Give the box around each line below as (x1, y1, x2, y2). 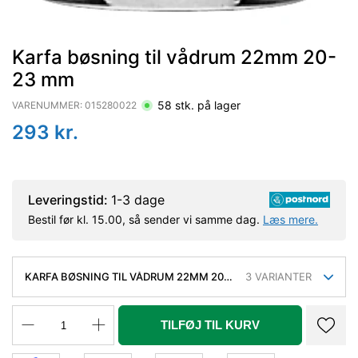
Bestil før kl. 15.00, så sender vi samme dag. (28, 213, 263, 226)
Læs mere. (263, 213, 318, 226)
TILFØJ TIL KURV (161, 317, 260, 332)
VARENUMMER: (12, 99, 85, 111)
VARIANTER (252, 270, 312, 283)
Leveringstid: (28, 192, 111, 208)
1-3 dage (111, 192, 165, 208)
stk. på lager (172, 97, 241, 112)
